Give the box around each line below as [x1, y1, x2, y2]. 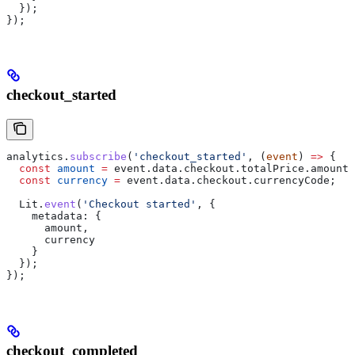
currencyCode [254, 174, 330, 187]
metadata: [6, 210, 89, 223]
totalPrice [241, 162, 304, 175]
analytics [6, 151, 63, 163]
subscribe [70, 151, 127, 163]
